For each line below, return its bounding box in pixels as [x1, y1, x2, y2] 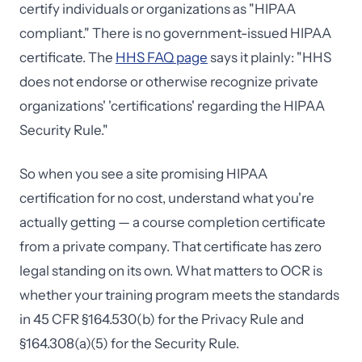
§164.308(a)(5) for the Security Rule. [19, 335, 239, 351]
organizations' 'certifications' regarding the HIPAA [19, 98, 325, 114]
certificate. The [19, 49, 116, 65]
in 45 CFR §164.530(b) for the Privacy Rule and [19, 311, 304, 327]
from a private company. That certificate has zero [19, 238, 322, 255]
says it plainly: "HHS [208, 49, 331, 65]
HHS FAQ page [116, 49, 208, 65]
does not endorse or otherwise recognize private [19, 74, 318, 90]
